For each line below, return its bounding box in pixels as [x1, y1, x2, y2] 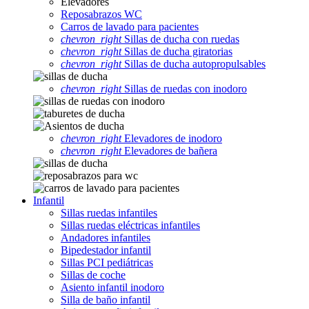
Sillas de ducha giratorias [121, 45, 232, 57]
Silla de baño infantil [61, 293, 150, 306]
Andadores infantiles [61, 231, 150, 243]
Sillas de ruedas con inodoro [121, 82, 247, 94]
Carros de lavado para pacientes [61, 20, 199, 32]
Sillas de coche [61, 268, 126, 281]
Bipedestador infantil [61, 243, 151, 256]
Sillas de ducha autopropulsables [121, 57, 266, 70]
